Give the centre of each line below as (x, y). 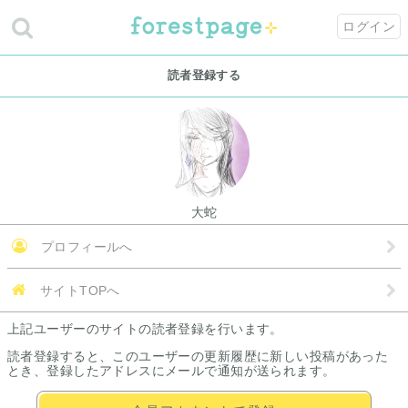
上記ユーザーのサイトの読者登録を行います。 (145, 329)
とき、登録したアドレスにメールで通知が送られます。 (172, 371)
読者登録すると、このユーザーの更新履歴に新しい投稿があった (198, 356)
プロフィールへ (85, 247)
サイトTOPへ (78, 291)
